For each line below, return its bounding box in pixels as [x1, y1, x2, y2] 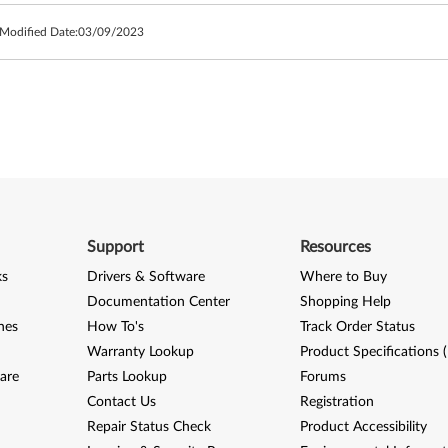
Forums [300, 370, 347, 384]
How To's [86, 320, 144, 334]
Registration [300, 395, 375, 409]
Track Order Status [300, 320, 416, 334]
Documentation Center [86, 295, 230, 309]
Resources [300, 239, 372, 255]
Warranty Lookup [86, 345, 194, 359]
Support [86, 239, 144, 255]
